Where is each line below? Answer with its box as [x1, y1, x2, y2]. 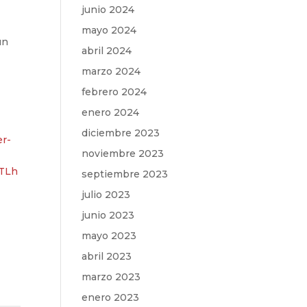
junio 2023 [82, 209, 135, 221]
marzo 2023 [82, 271, 141, 283]
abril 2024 [82, 45, 132, 57]
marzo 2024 [82, 65, 141, 77]
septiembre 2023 [82, 168, 169, 180]
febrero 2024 [82, 86, 147, 98]
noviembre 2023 [82, 147, 164, 160]
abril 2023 [82, 250, 132, 262]
